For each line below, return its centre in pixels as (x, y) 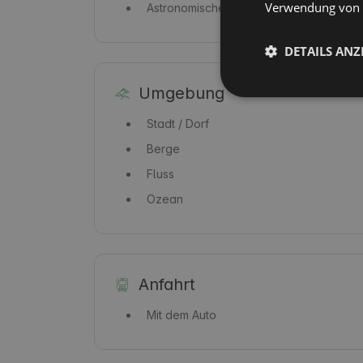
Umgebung (181, 93)
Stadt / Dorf (178, 123)
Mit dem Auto (181, 314)
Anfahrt (167, 284)
